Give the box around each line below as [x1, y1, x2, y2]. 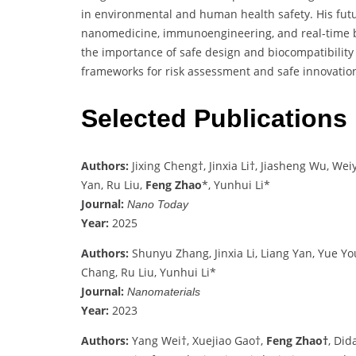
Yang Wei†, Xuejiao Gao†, [129, 332, 266, 348]
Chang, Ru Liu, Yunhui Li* [81, 264, 216, 280]
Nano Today [127, 197, 188, 211]
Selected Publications [81, 103, 347, 133]
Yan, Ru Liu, [81, 176, 145, 192]
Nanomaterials [127, 284, 200, 298]
